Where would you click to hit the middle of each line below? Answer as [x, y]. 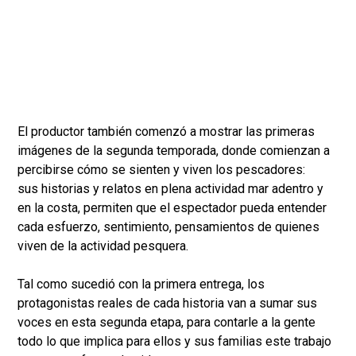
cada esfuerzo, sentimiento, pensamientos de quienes [168, 226]
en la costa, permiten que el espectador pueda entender [172, 207]
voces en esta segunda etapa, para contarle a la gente [166, 322]
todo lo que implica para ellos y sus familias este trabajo [174, 341]
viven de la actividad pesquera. [103, 246]
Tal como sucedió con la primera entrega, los [141, 284]
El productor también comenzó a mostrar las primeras [166, 131]
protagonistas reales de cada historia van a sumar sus [167, 303]
